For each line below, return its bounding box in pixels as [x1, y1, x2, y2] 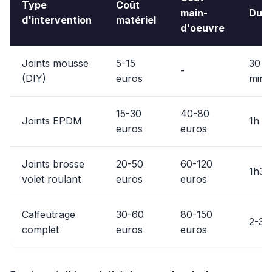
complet [22, 223, 59, 236]
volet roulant [22, 173, 81, 185]
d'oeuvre [180, 22, 225, 34]
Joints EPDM [22, 115, 82, 127]
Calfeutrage [22, 208, 75, 220]
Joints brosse [22, 158, 84, 170]
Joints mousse [22, 57, 89, 69]
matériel [116, 14, 156, 26]
